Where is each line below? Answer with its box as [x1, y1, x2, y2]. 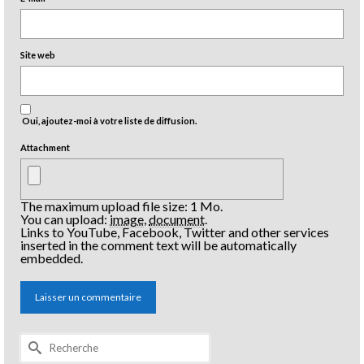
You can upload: [20, 210, 110, 227]
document [149, 210, 205, 227]
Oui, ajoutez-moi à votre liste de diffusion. [20, 115, 197, 126]
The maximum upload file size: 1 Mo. [20, 197, 223, 214]
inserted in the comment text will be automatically [20, 236, 297, 253]
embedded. [20, 249, 83, 266]
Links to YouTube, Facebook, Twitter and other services [20, 223, 329, 240]
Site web [20, 49, 55, 60]
